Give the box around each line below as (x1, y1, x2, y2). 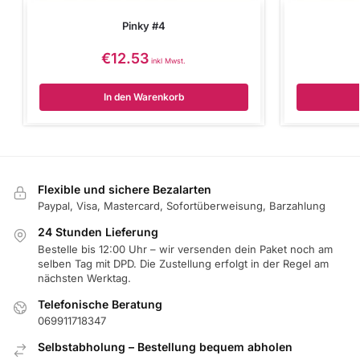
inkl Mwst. (151, 55, 186, 65)
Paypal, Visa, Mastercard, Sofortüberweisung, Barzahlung (38, 199, 325, 213)
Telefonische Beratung (38, 297, 162, 311)
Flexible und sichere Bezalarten (38, 182, 211, 196)
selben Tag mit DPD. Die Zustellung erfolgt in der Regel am (38, 256, 329, 270)
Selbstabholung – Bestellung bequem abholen (38, 340, 292, 354)
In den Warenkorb (103, 90, 184, 103)
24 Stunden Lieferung (38, 225, 158, 239)
